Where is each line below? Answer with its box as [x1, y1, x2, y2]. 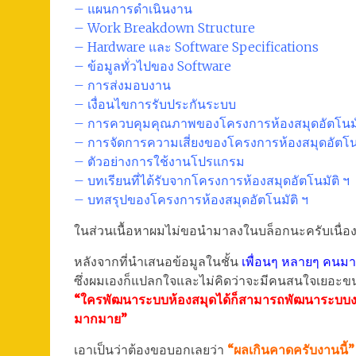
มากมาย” [74, 311, 127, 327]
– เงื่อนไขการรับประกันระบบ [74, 96, 236, 112]
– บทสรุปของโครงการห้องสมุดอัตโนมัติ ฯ [74, 192, 308, 207]
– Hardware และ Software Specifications [74, 39, 319, 55]
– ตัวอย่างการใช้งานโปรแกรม [74, 153, 245, 169]
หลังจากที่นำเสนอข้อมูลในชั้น [74, 253, 238, 269]
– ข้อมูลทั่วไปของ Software [74, 58, 231, 74]
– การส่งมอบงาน [74, 77, 171, 93]
